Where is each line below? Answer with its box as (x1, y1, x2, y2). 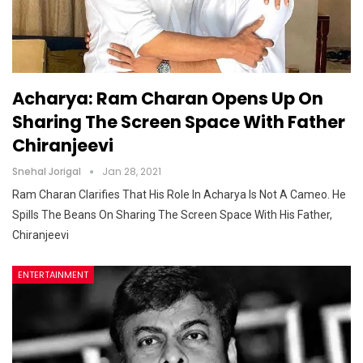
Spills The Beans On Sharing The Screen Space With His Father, (12, 208, 332, 221)
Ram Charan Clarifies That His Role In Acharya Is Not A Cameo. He (12, 188, 346, 201)
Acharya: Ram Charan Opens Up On (12, 87, 323, 110)
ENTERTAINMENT (18, 268, 88, 281)
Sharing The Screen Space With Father (12, 110, 345, 134)
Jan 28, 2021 (102, 164, 161, 178)
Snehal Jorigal (12, 164, 83, 178)
